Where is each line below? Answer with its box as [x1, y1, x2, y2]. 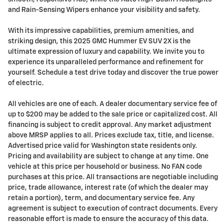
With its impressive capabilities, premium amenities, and [8, 27, 194, 35]
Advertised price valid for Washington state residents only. [8, 142, 197, 150]
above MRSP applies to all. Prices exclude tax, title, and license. [8, 132, 214, 139]
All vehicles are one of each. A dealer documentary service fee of [8, 101, 217, 108]
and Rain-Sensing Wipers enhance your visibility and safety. [8, 6, 200, 14]
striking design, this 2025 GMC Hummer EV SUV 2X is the [8, 38, 191, 45]
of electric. [8, 80, 44, 87]
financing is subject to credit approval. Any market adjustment [8, 121, 212, 129]
